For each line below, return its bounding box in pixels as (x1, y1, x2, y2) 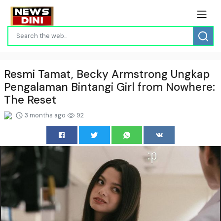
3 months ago (23, 110, 67, 119)
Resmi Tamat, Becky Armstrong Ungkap (4, 67, 210, 81)
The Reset (4, 92, 56, 107)
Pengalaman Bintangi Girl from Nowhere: (4, 79, 215, 94)
